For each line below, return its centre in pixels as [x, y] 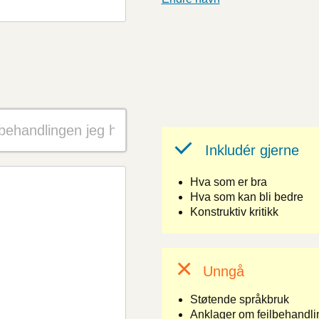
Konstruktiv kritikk [234, 212]
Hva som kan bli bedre [246, 197]
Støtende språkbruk [239, 299]
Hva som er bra [228, 182]
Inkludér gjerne [252, 150]
